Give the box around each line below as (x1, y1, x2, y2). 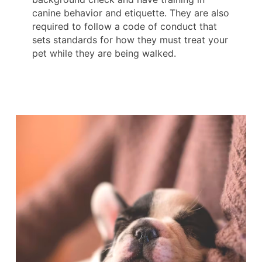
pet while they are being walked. (32, 47, 176, 60)
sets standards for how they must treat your (32, 34, 228, 46)
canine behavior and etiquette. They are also (32, 7, 229, 19)
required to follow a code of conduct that (32, 20, 217, 33)
